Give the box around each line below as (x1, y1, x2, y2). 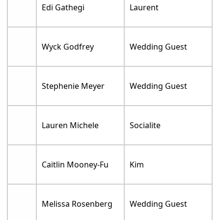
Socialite (130, 120, 161, 131)
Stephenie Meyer (42, 81, 105, 92)
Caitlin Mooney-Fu (42, 159, 109, 170)
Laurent (130, 2, 159, 13)
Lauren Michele (42, 120, 99, 131)
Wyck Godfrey (42, 41, 94, 53)
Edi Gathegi (42, 2, 85, 13)
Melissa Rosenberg (42, 198, 113, 210)
